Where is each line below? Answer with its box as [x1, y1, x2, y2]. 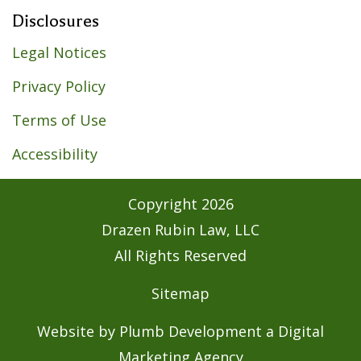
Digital [278, 321, 324, 341]
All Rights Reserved [114, 245, 247, 265]
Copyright [127, 193, 201, 214]
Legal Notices [12, 42, 106, 62]
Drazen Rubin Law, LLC [102, 219, 259, 239]
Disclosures [12, 10, 99, 31]
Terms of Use [12, 110, 106, 130]
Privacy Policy [12, 76, 106, 96]
